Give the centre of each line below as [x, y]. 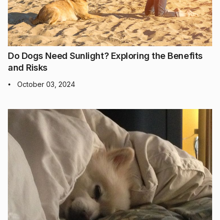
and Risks [28, 67]
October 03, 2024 [46, 84]
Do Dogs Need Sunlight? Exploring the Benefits [105, 55]
